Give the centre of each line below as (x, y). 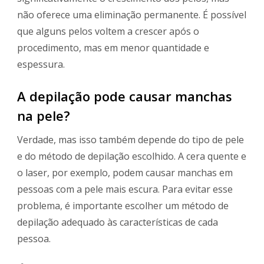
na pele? (44, 115)
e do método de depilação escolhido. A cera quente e (132, 156)
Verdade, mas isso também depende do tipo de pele (131, 140)
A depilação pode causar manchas (125, 96)
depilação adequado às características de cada (118, 222)
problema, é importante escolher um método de (123, 206)
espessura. (41, 64)
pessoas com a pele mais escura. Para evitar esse (125, 189)
